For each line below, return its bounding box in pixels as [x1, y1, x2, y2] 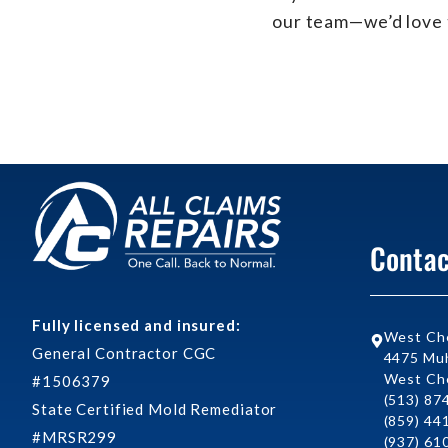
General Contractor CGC [32, 344, 217, 363]
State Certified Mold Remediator [32, 400, 278, 419]
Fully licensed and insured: [32, 316, 241, 335]
